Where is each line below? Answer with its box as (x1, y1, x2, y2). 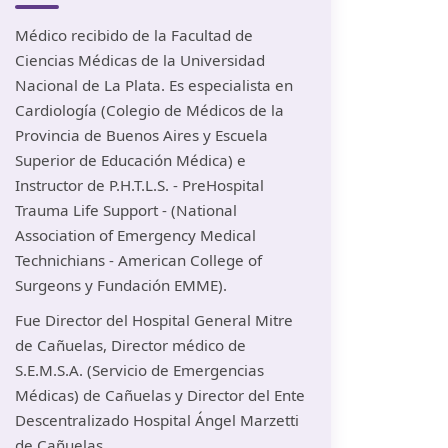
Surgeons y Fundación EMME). (15, 275, 227, 296)
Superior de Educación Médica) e (15, 150, 246, 171)
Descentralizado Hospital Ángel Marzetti (15, 410, 299, 431)
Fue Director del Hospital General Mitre (15, 310, 293, 331)
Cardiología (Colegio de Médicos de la (15, 100, 284, 121)
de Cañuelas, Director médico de (15, 335, 246, 356)
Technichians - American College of (15, 250, 262, 271)
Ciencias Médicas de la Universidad (15, 50, 265, 71)
